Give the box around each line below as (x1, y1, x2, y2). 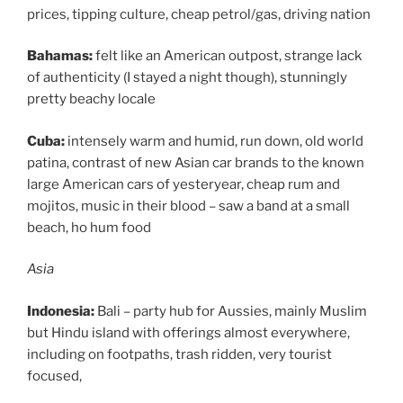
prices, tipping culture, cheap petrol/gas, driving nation (27, 5, 371, 22)
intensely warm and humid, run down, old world (67, 132, 363, 149)
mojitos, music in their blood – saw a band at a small (27, 197, 350, 214)
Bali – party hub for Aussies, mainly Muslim (97, 302, 367, 319)
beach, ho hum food (27, 219, 151, 236)
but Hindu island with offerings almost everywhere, (27, 324, 350, 341)
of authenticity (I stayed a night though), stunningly (27, 69, 347, 86)
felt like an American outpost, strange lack (95, 48, 362, 65)
